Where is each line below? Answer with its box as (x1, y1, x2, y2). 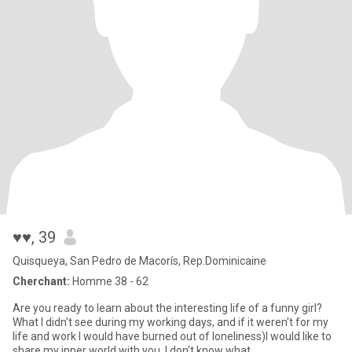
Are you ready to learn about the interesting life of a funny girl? (13, 302, 322, 314)
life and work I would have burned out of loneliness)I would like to (13, 330, 332, 343)
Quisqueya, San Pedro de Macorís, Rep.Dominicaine (13, 255, 266, 267)
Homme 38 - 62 (70, 275, 148, 288)
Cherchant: (13, 275, 70, 288)
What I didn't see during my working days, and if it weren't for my (13, 316, 328, 328)
